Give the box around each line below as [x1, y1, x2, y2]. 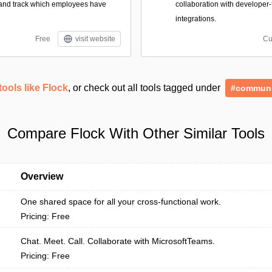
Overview [21, 171, 63, 182]
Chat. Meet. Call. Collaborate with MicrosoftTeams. [21, 236, 215, 246]
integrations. [175, 15, 216, 23]
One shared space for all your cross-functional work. [21, 197, 221, 206]
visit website [75, 35, 115, 43]
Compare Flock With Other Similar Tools [7, 125, 265, 141]
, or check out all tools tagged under [68, 83, 223, 93]
